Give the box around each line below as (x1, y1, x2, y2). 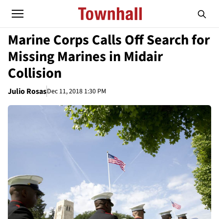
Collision (8, 64, 62, 83)
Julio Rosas (8, 86, 46, 97)
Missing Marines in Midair (8, 47, 163, 66)
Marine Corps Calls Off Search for (8, 30, 210, 50)
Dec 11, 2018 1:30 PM (47, 86, 106, 96)
